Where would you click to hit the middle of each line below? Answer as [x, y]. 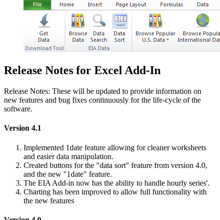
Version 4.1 [23, 128]
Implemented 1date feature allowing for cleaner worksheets [115, 147]
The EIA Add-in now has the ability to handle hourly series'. [117, 183]
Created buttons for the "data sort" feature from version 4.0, [115, 165]
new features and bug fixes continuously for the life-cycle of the [102, 100]
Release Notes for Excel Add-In [82, 70]
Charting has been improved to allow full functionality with [115, 192]
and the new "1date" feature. [68, 174]
